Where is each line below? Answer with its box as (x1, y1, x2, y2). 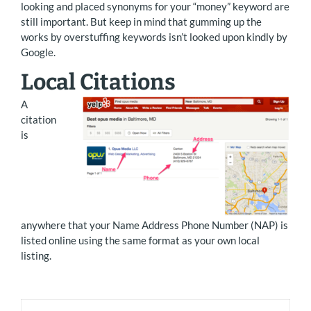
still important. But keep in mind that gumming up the (21, 15, 262, 28)
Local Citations (21, 69, 176, 96)
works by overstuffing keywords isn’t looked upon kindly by (21, 31, 287, 44)
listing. (21, 249, 51, 262)
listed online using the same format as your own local (21, 234, 260, 247)
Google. (21, 46, 56, 59)
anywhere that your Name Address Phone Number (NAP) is (21, 219, 288, 232)
